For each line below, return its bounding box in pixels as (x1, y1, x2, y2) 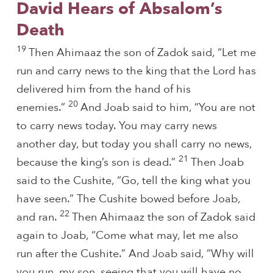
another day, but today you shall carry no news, (16, 136, 252, 152)
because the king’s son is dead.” (16, 155, 179, 171)
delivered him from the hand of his (16, 82, 191, 97)
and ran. (16, 210, 60, 225)
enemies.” (16, 100, 68, 116)
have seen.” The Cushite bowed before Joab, (16, 191, 240, 207)
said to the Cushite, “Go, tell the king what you (16, 173, 250, 189)
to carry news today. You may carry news (16, 118, 217, 134)
